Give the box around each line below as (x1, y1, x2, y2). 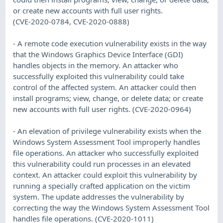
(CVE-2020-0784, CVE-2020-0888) (13, 16, 130, 26)
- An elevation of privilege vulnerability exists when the (13, 125, 202, 136)
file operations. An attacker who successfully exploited (13, 147, 199, 158)
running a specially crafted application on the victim (13, 180, 191, 191)
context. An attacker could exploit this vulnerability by (13, 169, 198, 180)
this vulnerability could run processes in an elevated (13, 158, 191, 169)
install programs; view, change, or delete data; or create (13, 93, 204, 103)
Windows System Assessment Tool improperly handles (13, 136, 201, 147)
